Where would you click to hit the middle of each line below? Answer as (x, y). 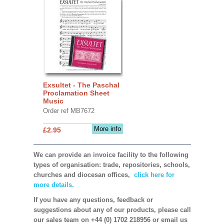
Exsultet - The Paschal (81, 85)
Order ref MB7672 (68, 110)
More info (107, 128)
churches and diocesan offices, (82, 174)
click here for (153, 174)
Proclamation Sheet (76, 93)
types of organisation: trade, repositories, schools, (111, 164)
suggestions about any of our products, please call (112, 209)
